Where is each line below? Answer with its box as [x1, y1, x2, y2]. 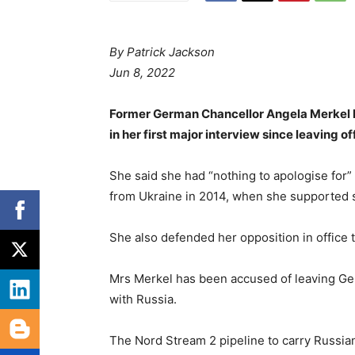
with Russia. [109, 292, 177, 307]
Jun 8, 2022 [109, 65, 175, 81]
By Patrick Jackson [109, 44, 215, 60]
